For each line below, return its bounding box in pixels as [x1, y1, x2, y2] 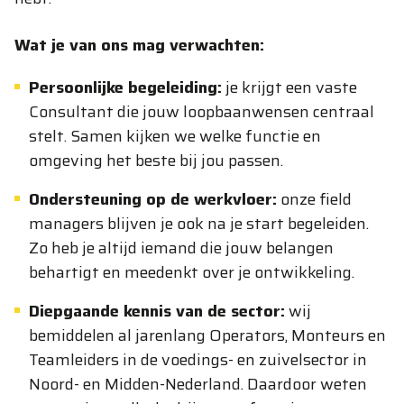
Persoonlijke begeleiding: [29, 75, 222, 100]
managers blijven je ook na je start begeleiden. [29, 211, 369, 236]
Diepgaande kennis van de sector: [29, 298, 285, 324]
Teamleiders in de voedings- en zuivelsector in [29, 347, 367, 372]
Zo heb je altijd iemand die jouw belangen [29, 235, 334, 261]
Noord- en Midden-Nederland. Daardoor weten [29, 372, 367, 397]
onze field [277, 187, 352, 212]
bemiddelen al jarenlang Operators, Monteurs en [29, 323, 386, 348]
